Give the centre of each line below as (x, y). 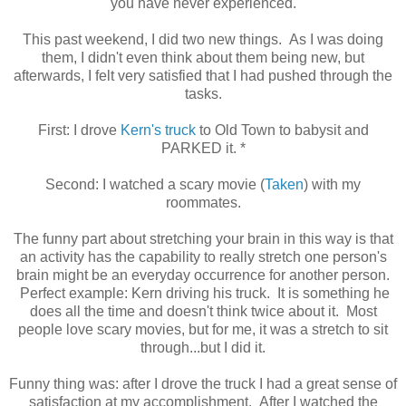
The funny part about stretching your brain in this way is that (203, 238)
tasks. (203, 93)
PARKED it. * (203, 148)
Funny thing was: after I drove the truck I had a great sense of (203, 383)
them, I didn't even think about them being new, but (203, 57)
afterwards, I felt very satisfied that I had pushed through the (203, 75)
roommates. (203, 202)
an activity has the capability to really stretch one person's (203, 256)
